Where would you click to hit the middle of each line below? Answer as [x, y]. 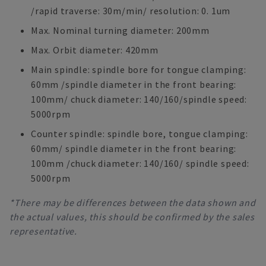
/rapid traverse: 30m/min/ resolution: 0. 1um [131, 11]
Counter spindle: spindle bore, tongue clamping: [140, 134]
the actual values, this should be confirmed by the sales [132, 217]
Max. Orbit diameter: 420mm [95, 50]
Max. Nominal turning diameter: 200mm [120, 30]
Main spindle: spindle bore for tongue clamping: [139, 69]
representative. [44, 231]
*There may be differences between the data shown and [133, 202]
